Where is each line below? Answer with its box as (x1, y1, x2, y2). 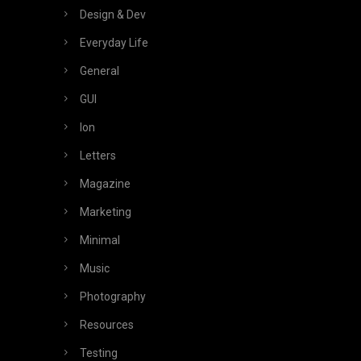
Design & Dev (80, 8, 146, 22)
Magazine (80, 177, 131, 191)
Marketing (80, 205, 131, 219)
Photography (80, 290, 146, 304)
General (80, 64, 119, 78)
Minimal (80, 234, 120, 247)
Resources (80, 318, 134, 332)
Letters (80, 149, 116, 163)
